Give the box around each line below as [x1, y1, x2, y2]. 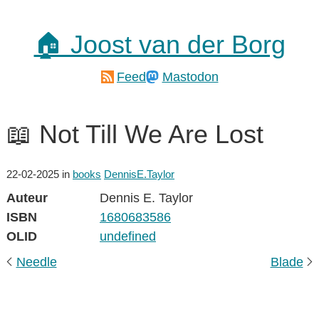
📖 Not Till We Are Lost [6, 120, 263, 149]
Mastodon [162, 69, 219, 84]
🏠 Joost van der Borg [33, 30, 286, 59]
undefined [100, 229, 156, 244]
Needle [16, 255, 57, 269]
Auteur [6, 191, 48, 205]
